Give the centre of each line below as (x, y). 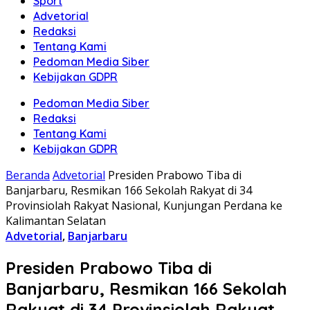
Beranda (28, 175)
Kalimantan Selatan (56, 221)
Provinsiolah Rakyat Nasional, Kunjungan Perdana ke (144, 206)
